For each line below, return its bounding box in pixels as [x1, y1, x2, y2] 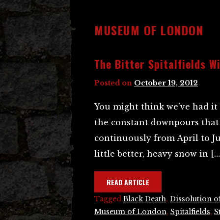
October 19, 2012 [134, 79, 198, 87]
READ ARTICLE [107, 177, 149, 187]
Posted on [94, 79, 134, 87]
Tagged [94, 194, 123, 203]
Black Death [123, 194, 166, 203]
